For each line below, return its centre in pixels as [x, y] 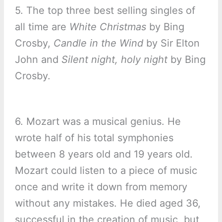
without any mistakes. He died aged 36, [108, 203]
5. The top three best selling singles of [105, 11]
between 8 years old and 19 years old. [104, 154]
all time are [42, 27]
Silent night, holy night [114, 60]
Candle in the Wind [98, 43]
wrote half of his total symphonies [94, 138]
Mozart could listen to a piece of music [106, 171]
